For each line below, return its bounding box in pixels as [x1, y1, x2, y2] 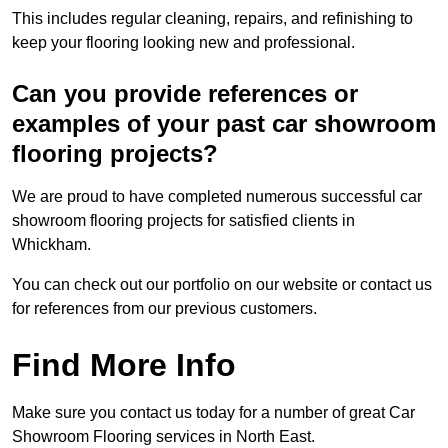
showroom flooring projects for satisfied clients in [12, 212, 355, 230]
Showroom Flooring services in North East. [12, 428, 315, 446]
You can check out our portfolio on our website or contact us [12, 276, 432, 294]
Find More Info [12, 347, 236, 384]
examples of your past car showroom [12, 110, 436, 138]
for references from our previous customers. [12, 300, 317, 318]
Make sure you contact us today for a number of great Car [12, 404, 415, 422]
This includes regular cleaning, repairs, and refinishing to [12, 10, 413, 28]
